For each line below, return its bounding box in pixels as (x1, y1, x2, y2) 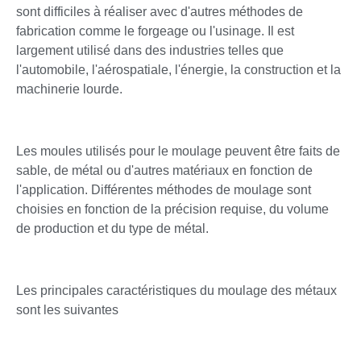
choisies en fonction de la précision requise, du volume (16, 201, 329, 216)
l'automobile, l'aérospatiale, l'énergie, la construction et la (16, 63, 341, 77)
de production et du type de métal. (16, 221, 209, 235)
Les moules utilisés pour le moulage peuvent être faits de (16, 143, 340, 158)
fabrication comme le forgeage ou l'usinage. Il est (16, 24, 294, 39)
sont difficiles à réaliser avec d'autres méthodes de (16, 5, 303, 19)
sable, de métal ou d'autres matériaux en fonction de (16, 163, 313, 177)
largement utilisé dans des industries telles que (16, 44, 284, 58)
